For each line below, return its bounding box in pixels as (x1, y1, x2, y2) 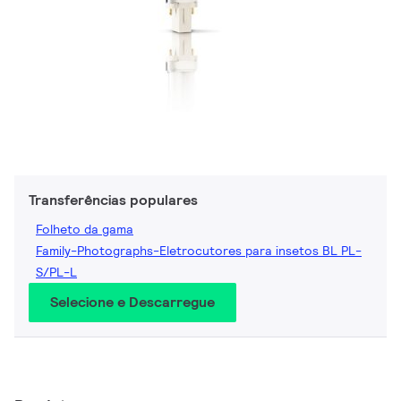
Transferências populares (29, 191, 198, 209)
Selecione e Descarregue (50, 293, 215, 311)
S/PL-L (36, 264, 77, 280)
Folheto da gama (36, 221, 133, 237)
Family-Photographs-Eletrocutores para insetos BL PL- (36, 243, 362, 259)
